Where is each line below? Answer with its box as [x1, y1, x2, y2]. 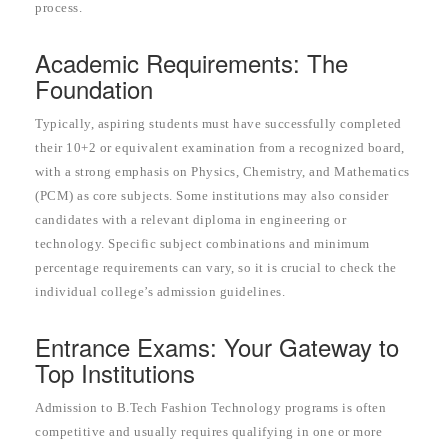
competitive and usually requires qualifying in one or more [35, 423, 382, 439]
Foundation [35, 70, 153, 106]
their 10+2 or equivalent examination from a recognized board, [35, 139, 405, 155]
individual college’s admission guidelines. [35, 283, 285, 299]
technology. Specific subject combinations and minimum [35, 235, 370, 251]
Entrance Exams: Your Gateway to [35, 328, 399, 364]
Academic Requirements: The [35, 44, 348, 80]
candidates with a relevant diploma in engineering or [35, 211, 346, 227]
